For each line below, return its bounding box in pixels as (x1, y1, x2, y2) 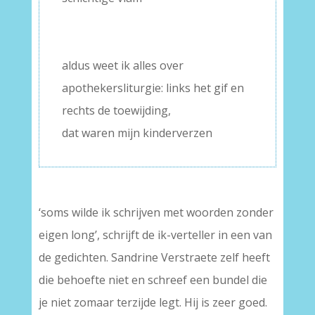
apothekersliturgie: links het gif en (61, 80, 244, 96)
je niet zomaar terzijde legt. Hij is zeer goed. (38, 295, 267, 311)
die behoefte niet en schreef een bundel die (38, 272, 267, 288)
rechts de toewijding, (61, 103, 171, 119)
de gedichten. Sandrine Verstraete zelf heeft (38, 250, 270, 266)
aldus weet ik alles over (61, 58, 184, 74)
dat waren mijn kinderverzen (61, 125, 212, 141)
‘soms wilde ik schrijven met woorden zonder (38, 205, 274, 221)
